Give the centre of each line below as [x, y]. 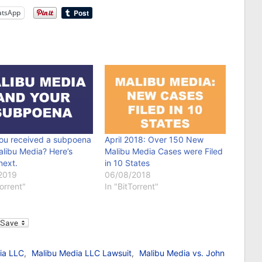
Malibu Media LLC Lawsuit [82, 253]
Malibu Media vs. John [182, 253]
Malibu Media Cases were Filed [164, 151]
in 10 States [127, 163]
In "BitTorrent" [132, 187]
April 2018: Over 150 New [154, 140]
